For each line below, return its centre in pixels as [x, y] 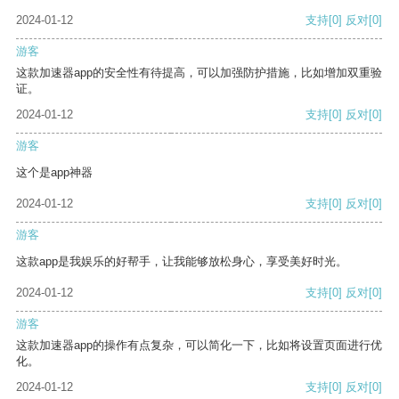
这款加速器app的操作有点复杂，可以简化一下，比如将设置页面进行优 [199, 346]
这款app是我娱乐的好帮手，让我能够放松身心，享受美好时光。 [182, 262]
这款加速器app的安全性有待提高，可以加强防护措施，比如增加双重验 [199, 73]
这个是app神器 [54, 173]
